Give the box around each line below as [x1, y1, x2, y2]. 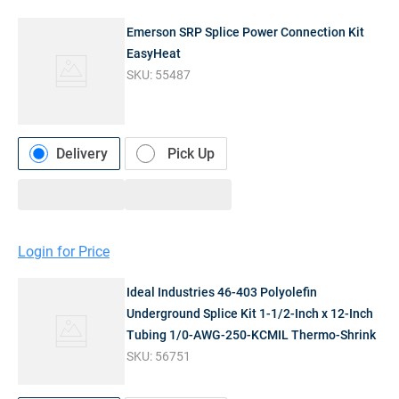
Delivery [56, 145, 108, 162]
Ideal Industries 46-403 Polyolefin [126, 285, 318, 300]
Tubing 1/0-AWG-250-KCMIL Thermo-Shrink [126, 328, 377, 343]
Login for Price [18, 243, 110, 261]
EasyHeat [126, 46, 182, 61]
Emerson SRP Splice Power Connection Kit [126, 25, 365, 39]
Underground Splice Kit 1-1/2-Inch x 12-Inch [126, 306, 374, 322]
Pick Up [167, 145, 215, 162]
